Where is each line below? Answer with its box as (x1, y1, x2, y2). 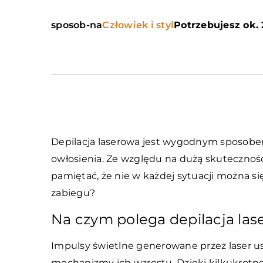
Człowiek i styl (102, 19, 174, 31)
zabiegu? (51, 187, 95, 198)
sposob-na (51, 19, 103, 31)
